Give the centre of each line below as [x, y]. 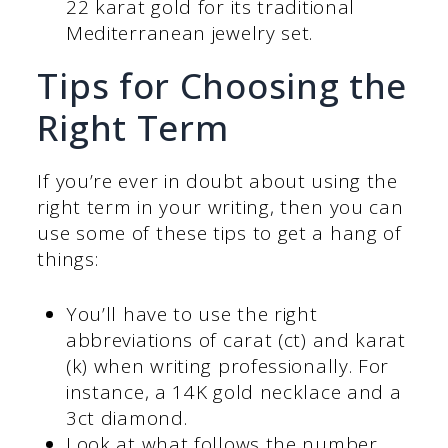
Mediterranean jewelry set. [189, 33]
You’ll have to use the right [191, 313]
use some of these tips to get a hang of [219, 233]
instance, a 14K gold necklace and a [233, 391]
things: [68, 259]
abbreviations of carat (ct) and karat [235, 339]
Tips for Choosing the [222, 86]
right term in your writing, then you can [220, 207]
